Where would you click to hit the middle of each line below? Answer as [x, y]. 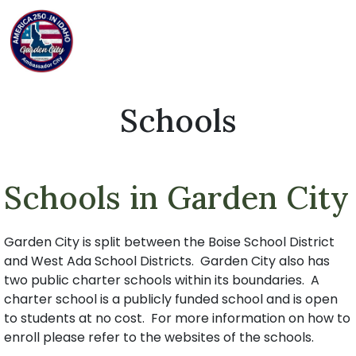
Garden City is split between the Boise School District [169, 242]
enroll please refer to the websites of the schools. [159, 337]
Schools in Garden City [176, 197]
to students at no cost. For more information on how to [177, 318]
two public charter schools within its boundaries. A [162, 280]
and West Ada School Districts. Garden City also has [167, 261]
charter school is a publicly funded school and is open [171, 299]
